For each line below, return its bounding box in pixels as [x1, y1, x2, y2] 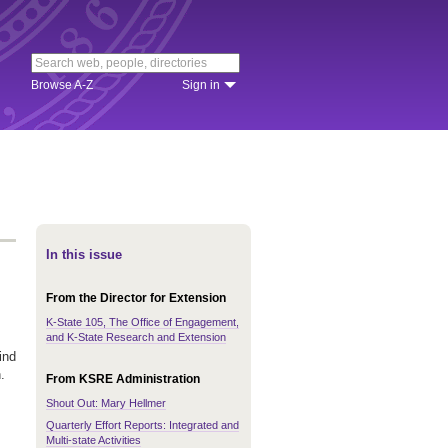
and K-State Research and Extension [46, 331, 226, 343]
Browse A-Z [31, 78, 93, 92]
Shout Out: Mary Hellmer [46, 397, 166, 409]
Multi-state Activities [46, 434, 141, 446]
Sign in [182, 78, 220, 92]
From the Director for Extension [46, 291, 226, 305]
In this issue [46, 247, 122, 262]
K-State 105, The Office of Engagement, [46, 316, 239, 328]
